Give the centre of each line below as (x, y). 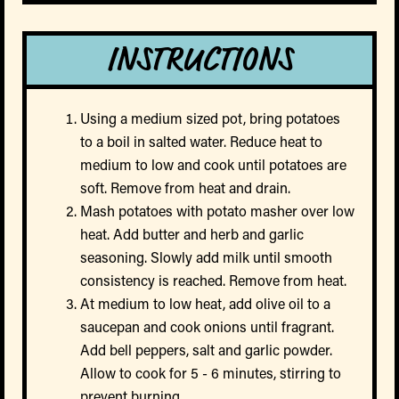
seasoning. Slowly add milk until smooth (206, 257)
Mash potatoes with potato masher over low (217, 211)
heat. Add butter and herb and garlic (192, 234)
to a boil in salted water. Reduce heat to (201, 142)
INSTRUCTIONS (199, 60)
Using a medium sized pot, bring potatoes (210, 118)
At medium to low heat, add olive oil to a (205, 304)
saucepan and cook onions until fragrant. (207, 327)
